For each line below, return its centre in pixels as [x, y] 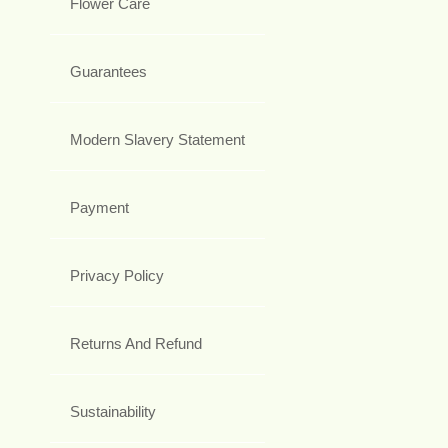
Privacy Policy [117, 275]
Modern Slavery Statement [157, 139]
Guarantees [108, 71]
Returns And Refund [136, 343]
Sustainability [113, 411]
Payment [99, 207]
